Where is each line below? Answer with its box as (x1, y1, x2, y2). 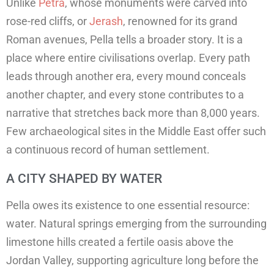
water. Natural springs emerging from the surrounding (6, 217, 267, 231)
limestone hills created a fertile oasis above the (6, 235, 234, 249)
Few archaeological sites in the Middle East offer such (6, 125, 266, 138)
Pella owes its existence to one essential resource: (6, 199, 250, 212)
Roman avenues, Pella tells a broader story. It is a (6, 33, 243, 46)
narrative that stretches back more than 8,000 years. (6, 106, 260, 120)
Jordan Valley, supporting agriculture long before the (6, 254, 259, 267)
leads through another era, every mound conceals (6, 70, 246, 83)
